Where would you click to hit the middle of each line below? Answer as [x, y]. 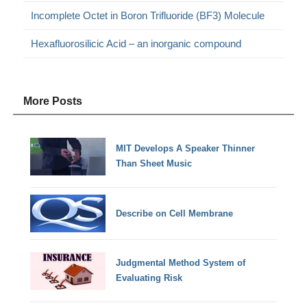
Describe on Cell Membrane [175, 213]
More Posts [53, 101]
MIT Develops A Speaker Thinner [186, 149]
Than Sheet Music [154, 164]
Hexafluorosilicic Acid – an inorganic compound [136, 43]
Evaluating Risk [149, 278]
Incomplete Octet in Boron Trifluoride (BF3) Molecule [148, 15]
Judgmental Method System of [181, 263]
